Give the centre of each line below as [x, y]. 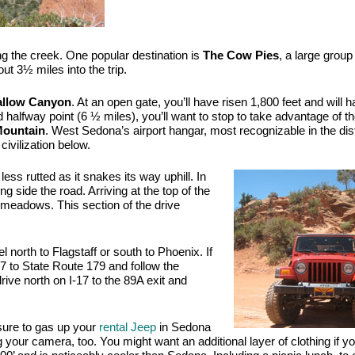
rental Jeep [128, 327]
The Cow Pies [241, 55]
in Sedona [183, 327]
